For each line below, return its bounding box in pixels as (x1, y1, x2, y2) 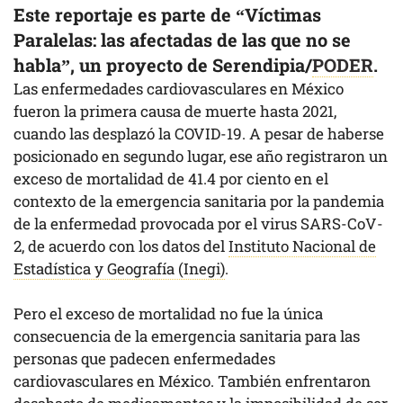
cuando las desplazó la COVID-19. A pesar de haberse (13, 122, 384, 144)
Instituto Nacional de (228, 235, 376, 256)
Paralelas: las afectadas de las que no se (13, 27, 351, 51)
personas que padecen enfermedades (13, 348, 275, 370)
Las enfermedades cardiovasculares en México (13, 77, 344, 99)
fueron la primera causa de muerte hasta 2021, (13, 100, 336, 121)
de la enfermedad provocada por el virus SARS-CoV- (13, 212, 383, 234)
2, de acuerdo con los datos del (13, 235, 228, 256)
